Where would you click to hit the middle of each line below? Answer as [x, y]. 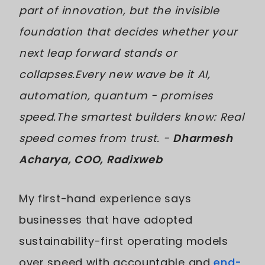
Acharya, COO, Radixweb [91, 159]
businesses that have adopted [106, 220]
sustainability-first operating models [124, 241]
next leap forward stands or [98, 53]
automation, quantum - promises [116, 96]
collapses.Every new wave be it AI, [115, 74]
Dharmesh [203, 138]
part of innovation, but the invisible [119, 10]
